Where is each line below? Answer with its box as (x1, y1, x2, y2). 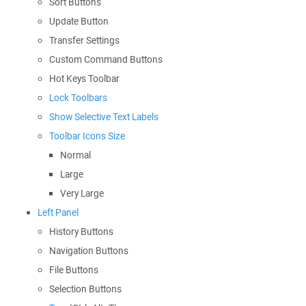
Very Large (60, 187, 105, 199)
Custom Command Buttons (49, 53, 163, 66)
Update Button (49, 15, 109, 27)
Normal (60, 149, 92, 161)
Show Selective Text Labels (49, 111, 158, 123)
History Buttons (49, 225, 113, 238)
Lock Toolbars (49, 92, 107, 104)
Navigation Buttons (49, 245, 128, 257)
